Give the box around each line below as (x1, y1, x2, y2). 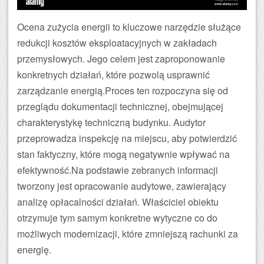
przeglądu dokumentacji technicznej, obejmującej (17, 99, 223, 113)
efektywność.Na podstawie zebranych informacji (17, 163, 218, 177)
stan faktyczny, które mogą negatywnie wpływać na (17, 147, 230, 161)
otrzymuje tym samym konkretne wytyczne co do (17, 210, 217, 225)
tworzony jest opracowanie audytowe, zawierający (17, 179, 226, 193)
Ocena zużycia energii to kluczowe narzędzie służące (17, 19, 241, 34)
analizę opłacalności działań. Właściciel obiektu (17, 194, 219, 209)
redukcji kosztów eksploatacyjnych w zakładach (17, 35, 217, 49)
